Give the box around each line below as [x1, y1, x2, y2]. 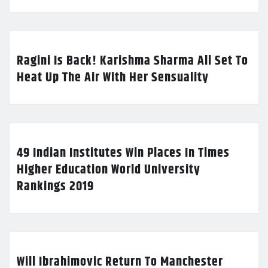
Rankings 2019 [17, 176, 94, 197]
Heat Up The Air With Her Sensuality [17, 67, 209, 88]
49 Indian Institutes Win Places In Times [17, 142, 230, 163]
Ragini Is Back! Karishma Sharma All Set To [17, 50, 248, 71]
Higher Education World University [17, 159, 200, 180]
